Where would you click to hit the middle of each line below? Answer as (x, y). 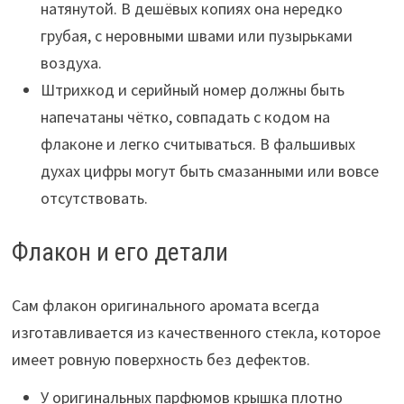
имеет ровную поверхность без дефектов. (161, 359)
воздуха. (71, 63)
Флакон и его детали (119, 252)
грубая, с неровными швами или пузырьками (196, 36)
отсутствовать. (94, 198)
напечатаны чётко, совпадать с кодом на (185, 117)
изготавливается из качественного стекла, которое (196, 332)
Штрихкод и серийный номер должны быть (192, 90)
